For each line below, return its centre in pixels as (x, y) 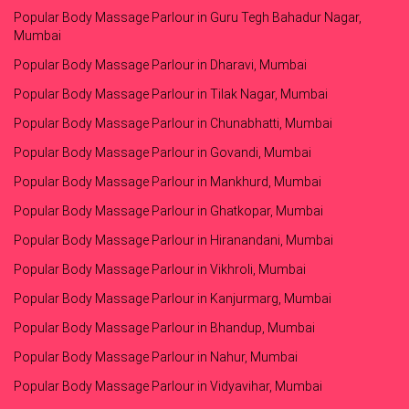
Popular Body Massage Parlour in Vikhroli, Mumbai (160, 270)
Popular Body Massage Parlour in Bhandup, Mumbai (164, 328)
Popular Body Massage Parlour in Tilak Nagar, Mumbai (171, 94)
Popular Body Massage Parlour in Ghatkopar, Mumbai (168, 211)
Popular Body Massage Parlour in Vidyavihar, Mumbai (168, 387)
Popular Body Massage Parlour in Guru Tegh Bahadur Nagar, (188, 18)
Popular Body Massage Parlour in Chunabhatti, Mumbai (173, 124)
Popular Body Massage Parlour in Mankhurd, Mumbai (168, 182)
